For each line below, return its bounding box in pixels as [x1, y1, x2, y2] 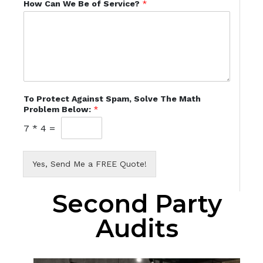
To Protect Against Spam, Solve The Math [23, 94, 201, 104]
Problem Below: [23, 104, 93, 114]
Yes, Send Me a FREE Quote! [32, 159, 147, 169]
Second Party [52, 188, 222, 220]
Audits [95, 213, 178, 244]
